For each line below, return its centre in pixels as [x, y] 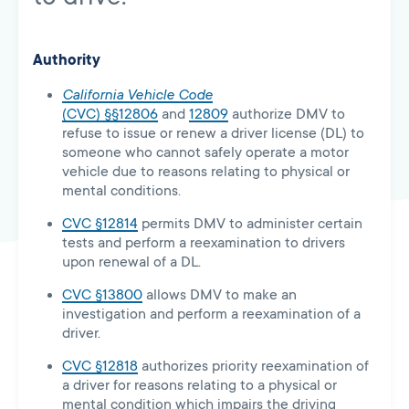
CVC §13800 [102, 294]
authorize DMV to [287, 114]
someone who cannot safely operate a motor [205, 152]
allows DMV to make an [220, 294]
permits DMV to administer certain [250, 223]
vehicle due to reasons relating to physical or [206, 171]
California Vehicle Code [137, 94]
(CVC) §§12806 [110, 114]
